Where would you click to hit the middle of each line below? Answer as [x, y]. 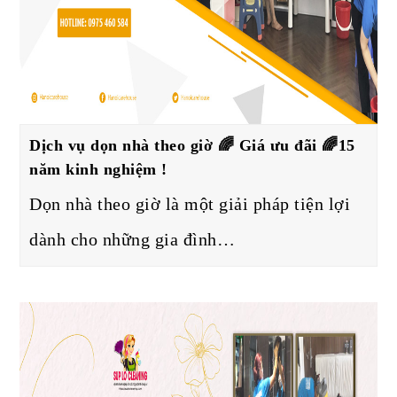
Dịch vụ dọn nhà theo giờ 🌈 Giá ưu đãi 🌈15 [192, 145]
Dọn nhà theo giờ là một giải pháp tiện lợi [190, 203]
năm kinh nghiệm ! [98, 169]
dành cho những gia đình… [132, 239]
